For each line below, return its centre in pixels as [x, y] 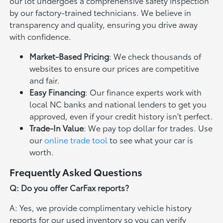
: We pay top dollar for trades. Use [148, 128]
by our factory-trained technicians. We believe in [101, 12]
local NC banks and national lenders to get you [118, 104]
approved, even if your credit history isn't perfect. [121, 116]
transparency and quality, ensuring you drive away [104, 24]
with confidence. [41, 36]
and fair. [45, 80]
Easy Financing [57, 92]
